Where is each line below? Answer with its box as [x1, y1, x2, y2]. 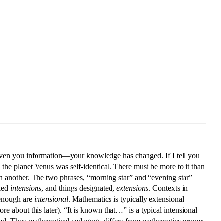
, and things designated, [41, 184, 116, 192]
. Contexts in [148, 184, 188, 192]
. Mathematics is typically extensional [68, 194, 184, 203]
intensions [10, 184, 41, 192]
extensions [116, 184, 148, 192]
